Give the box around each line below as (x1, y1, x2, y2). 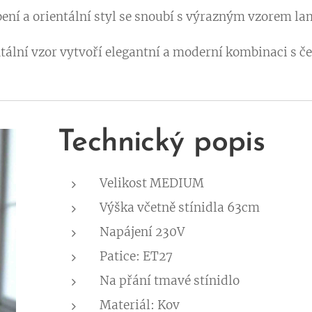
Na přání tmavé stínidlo (99, 273, 240, 289)
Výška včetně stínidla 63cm (99, 200, 260, 216)
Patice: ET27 (99, 249, 173, 265)
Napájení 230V (99, 224, 185, 240)
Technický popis (57, 128, 265, 159)
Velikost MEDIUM (99, 175, 204, 192)
